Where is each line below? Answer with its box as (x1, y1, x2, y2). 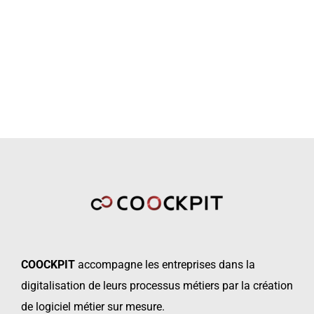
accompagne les (75, 258, 159, 271)
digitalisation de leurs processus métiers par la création (21, 279, 293, 292)
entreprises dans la (162, 258, 255, 271)
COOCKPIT (21, 258, 75, 271)
